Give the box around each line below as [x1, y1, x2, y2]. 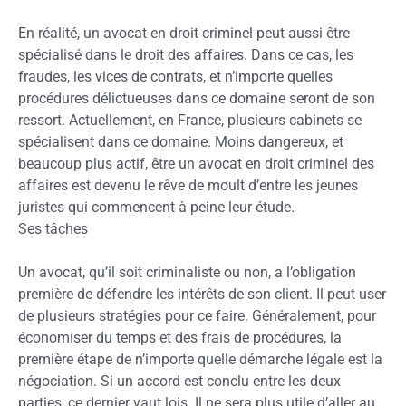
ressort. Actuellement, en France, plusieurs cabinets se [18, 111, 362, 129]
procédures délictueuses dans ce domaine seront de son [18, 90, 375, 107]
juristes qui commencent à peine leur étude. [18, 198, 295, 216]
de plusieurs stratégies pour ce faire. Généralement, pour [18, 307, 376, 324]
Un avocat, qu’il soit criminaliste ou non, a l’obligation [18, 264, 356, 281]
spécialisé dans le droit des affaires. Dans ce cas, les [18, 46, 353, 63]
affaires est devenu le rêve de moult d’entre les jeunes [18, 177, 358, 194]
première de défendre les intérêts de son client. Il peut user [18, 285, 386, 303]
